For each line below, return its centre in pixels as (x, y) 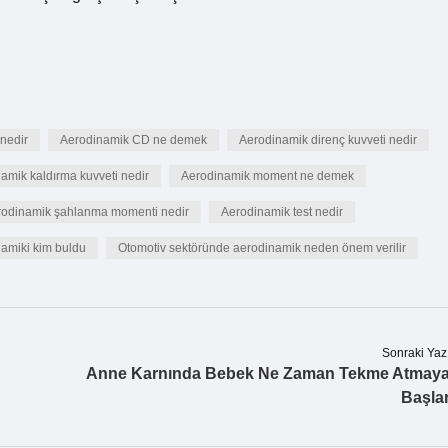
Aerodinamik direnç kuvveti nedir (328, 140)
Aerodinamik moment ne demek (267, 176)
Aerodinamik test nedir (282, 212)
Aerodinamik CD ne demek (133, 140)
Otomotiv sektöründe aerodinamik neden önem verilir (262, 248)
